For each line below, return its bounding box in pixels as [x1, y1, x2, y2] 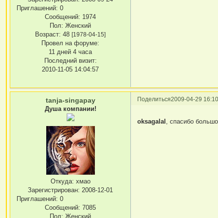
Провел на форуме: [41, 39, 100, 47]
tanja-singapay [45, 96, 95, 104]
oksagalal [137, 118, 166, 126]
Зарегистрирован [28, 186, 78, 194]
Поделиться [137, 95, 171, 102]
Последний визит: [44, 57, 97, 64]
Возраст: [35, 31, 61, 38]
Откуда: [50, 177, 74, 185]
